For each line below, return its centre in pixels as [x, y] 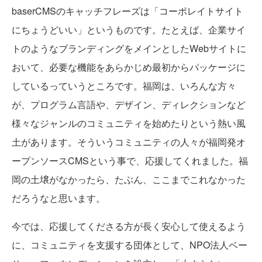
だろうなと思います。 [58, 198]
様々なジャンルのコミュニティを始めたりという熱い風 [129, 123]
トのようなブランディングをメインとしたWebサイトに [129, 49]
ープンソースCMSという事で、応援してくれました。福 [130, 161]
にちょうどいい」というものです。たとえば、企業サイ [129, 30]
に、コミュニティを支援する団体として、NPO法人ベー [130, 245]
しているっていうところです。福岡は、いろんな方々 [124, 86]
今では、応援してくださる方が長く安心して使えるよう [129, 226]
